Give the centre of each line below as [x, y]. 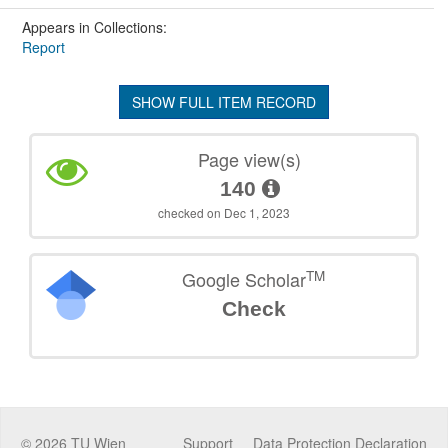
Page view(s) [250, 159]
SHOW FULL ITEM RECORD [224, 102]
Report [43, 47]
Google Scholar [244, 279]
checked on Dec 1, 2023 [224, 213]
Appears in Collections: [94, 27]
